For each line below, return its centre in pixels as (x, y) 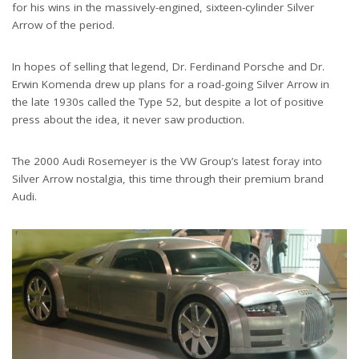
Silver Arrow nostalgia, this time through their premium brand (168, 178)
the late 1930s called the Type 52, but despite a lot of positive (168, 101)
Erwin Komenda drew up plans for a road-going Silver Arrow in (171, 84)
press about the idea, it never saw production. (128, 119)
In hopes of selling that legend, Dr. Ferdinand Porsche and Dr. (168, 66)
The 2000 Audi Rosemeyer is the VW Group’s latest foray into (167, 161)
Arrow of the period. (63, 24)
